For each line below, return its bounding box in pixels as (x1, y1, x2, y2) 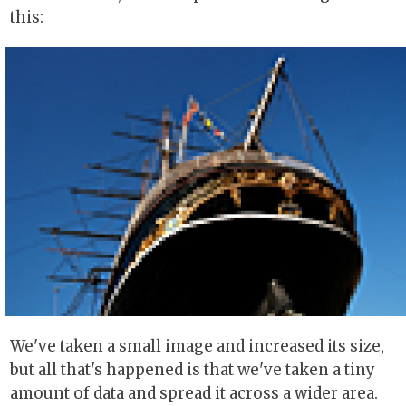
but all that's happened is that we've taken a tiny (10, 360, 375, 381)
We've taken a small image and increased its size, (10, 336, 384, 357)
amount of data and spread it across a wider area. (10, 383, 378, 404)
